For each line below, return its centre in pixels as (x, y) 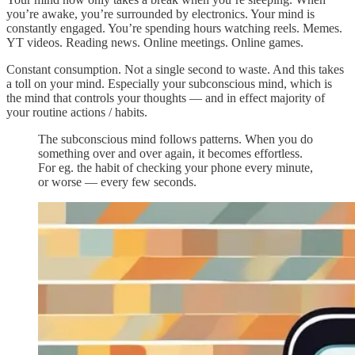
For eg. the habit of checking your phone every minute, (176, 168)
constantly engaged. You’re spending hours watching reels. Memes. (174, 29)
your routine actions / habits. (77, 113)
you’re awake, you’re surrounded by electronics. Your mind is (160, 14)
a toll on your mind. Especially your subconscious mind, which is (169, 84)
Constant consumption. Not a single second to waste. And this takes (175, 70)
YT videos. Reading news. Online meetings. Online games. (155, 43)
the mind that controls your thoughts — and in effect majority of (166, 98)
